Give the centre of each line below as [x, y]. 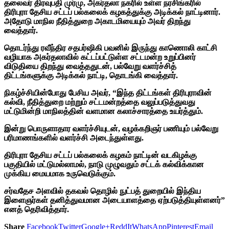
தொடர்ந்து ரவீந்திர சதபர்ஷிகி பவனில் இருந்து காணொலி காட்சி [111, 48]
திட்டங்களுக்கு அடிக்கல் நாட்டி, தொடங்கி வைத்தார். [91, 75]
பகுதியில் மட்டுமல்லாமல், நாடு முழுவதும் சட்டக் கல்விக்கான [104, 164]
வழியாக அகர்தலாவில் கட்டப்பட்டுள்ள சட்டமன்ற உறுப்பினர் [100, 57]
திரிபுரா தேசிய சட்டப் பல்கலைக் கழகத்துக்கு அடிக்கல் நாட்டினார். [112, 12]
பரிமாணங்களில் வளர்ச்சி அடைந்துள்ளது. [74, 138]
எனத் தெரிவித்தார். [38, 209]
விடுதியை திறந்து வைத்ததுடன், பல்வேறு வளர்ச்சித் [90, 66]
